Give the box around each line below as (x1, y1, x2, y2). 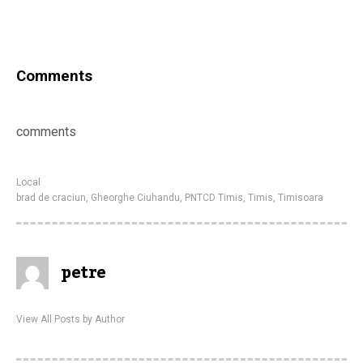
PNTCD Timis (185, 192, 243, 204)
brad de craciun (16, 192, 86, 204)
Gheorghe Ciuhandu (91, 192, 180, 204)
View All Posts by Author (16, 314, 125, 326)
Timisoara (278, 192, 323, 204)
